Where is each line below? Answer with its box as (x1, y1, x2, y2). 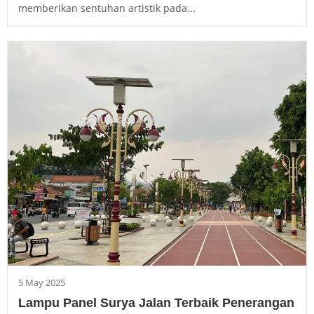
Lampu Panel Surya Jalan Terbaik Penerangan (18, 295, 294, 310)
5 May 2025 (18, 275, 65, 289)
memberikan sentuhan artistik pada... (18, 1, 196, 15)
